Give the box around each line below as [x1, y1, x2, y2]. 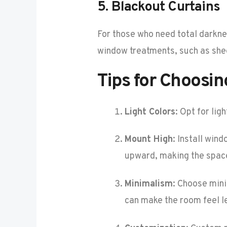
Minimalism [125, 178, 173, 191]
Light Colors [125, 106, 176, 118]
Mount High [125, 134, 173, 146]
